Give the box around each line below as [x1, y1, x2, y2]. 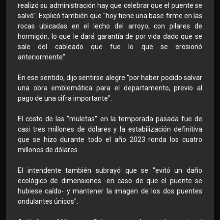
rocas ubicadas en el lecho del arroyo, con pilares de [18, 22, 202, 30]
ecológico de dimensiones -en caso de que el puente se [18, 177, 202, 185]
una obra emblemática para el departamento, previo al [18, 84, 202, 92]
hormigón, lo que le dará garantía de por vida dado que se [18, 32, 202, 41]
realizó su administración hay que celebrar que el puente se [18, 1, 202, 10]
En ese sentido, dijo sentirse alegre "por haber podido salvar [18, 74, 202, 82]
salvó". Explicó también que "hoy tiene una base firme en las [18, 12, 202, 20]
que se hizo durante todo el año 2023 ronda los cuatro [18, 136, 202, 144]
